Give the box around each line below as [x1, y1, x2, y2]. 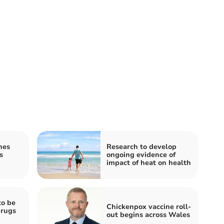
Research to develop [106, 141, 176, 151]
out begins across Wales [106, 209, 190, 219]
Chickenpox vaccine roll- [106, 201, 191, 211]
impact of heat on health [106, 157, 191, 167]
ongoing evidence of [106, 149, 175, 159]
